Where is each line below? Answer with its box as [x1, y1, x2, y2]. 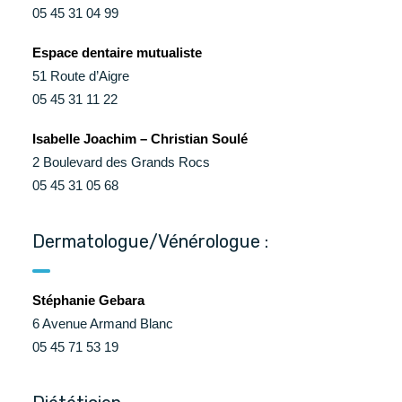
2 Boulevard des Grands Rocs [32, 154, 210, 170]
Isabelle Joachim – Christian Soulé [32, 131, 248, 146]
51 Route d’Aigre [32, 68, 129, 83]
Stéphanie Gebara [32, 293, 144, 308]
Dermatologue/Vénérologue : [32, 231, 268, 252]
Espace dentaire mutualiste [32, 45, 202, 60]
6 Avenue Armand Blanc [32, 316, 173, 331]
